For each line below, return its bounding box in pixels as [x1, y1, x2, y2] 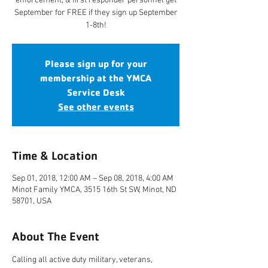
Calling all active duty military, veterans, [12, 255, 154, 265]
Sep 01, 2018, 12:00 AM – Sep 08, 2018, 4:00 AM [12, 173, 173, 184]
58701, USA [12, 196, 51, 206]
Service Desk [66, 86, 125, 98]
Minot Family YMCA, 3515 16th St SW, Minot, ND [12, 185, 176, 195]
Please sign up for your [44, 57, 147, 69]
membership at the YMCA [40, 72, 151, 84]
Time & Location [12, 148, 98, 163]
